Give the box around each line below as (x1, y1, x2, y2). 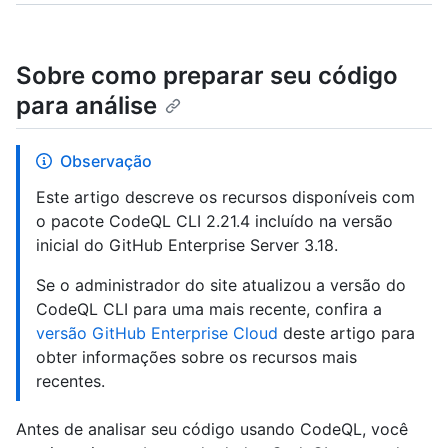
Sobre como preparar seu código (16, 61, 398, 90)
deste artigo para (278, 323, 415, 344)
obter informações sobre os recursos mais (36, 347, 357, 368)
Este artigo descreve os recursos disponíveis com (36, 187, 415, 208)
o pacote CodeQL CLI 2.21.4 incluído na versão (36, 211, 393, 232)
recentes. (36, 371, 105, 392)
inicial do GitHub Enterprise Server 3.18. (36, 235, 338, 256)
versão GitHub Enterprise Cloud (36, 323, 278, 344)
